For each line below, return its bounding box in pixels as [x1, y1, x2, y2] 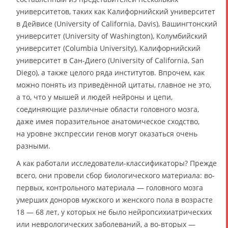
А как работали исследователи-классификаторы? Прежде [16, 158, 217, 168]
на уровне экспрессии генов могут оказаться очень [16, 129, 197, 138]
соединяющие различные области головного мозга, [16, 104, 199, 114]
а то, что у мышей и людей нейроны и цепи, [16, 92, 173, 102]
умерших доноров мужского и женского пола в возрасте [16, 195, 213, 205]
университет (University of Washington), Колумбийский [16, 31, 207, 41]
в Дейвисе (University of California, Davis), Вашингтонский [16, 19, 217, 28]
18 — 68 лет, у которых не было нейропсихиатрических [16, 207, 212, 217]
